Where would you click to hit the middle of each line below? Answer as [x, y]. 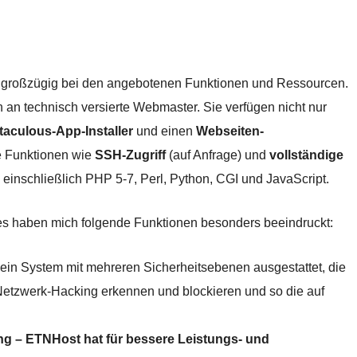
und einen [165, 131]
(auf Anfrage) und [218, 155]
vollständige [306, 155]
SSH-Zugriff [130, 155]
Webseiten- [230, 131]
